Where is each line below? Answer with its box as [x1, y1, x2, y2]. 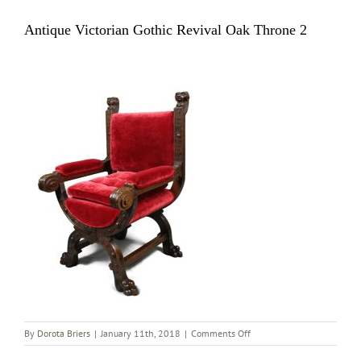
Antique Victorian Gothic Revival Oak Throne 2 [24, 21, 307, 38]
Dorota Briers [37, 326, 90, 339]
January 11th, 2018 [101, 326, 180, 339]
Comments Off [191, 326, 251, 339]
